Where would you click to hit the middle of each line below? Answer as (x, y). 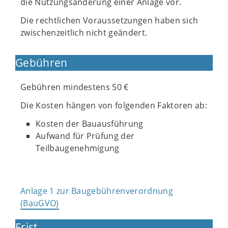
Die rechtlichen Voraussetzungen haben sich (109, 20)
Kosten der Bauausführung (90, 124)
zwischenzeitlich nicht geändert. (84, 33)
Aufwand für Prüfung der (85, 136)
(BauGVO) (40, 203)
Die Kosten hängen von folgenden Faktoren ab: (114, 105)
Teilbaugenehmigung (78, 148)
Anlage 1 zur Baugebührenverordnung (97, 191)
